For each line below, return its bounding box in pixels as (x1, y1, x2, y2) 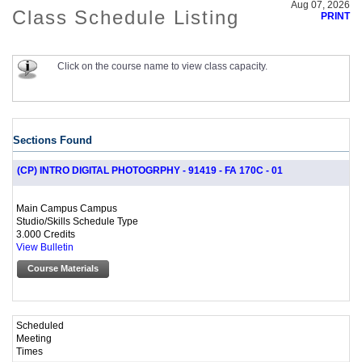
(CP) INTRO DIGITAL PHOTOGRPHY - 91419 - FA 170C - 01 (17, 166, 283, 176)
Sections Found (13, 134, 92, 147)
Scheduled (16, 319, 64, 330)
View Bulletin (16, 242, 74, 253)
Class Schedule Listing (12, 6, 239, 28)
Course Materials (27, 263, 99, 274)
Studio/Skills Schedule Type (16, 216, 138, 227)
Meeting (16, 332, 52, 343)
